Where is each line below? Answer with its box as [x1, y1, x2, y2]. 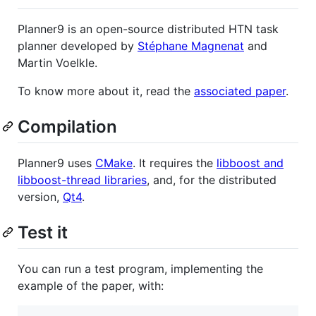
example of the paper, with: [18, 278, 164, 293]
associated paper [194, 83, 286, 98]
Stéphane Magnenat [138, 38, 244, 53]
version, [18, 189, 63, 204]
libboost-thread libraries [18, 172, 147, 187]
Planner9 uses [18, 155, 95, 170]
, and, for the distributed [147, 172, 276, 187]
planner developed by [18, 38, 138, 53]
